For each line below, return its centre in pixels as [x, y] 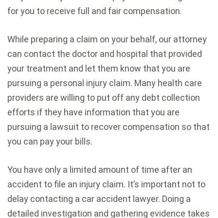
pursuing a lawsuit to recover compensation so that [109, 127]
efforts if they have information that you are [93, 112]
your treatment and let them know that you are [99, 68]
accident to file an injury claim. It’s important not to [106, 184]
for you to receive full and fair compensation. [95, 11]
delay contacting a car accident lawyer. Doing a [99, 199]
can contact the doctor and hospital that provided [105, 54]
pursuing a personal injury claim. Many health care [105, 83]
